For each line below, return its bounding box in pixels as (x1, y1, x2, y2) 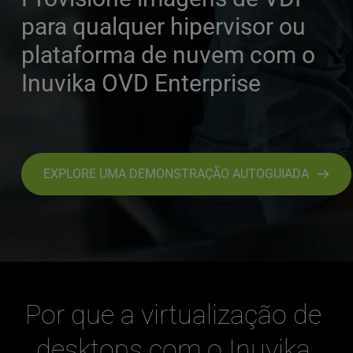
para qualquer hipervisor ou (20, 13, 306, 40)
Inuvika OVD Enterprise (20, 69, 261, 97)
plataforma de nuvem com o (20, 41, 315, 69)
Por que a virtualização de (24, 299, 321, 330)
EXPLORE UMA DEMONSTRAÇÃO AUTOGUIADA (43, 166, 309, 181)
